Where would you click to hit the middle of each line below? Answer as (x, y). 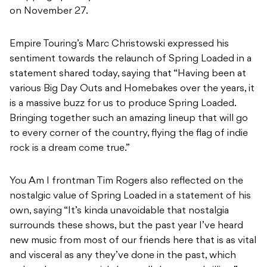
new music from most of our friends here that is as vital (133, 241)
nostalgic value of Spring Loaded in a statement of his (130, 196)
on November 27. (49, 12)
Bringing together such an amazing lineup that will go (129, 119)
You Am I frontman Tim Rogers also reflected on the (126, 181)
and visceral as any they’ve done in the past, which (123, 256)
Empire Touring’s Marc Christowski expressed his (119, 44)
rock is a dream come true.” (70, 149)
